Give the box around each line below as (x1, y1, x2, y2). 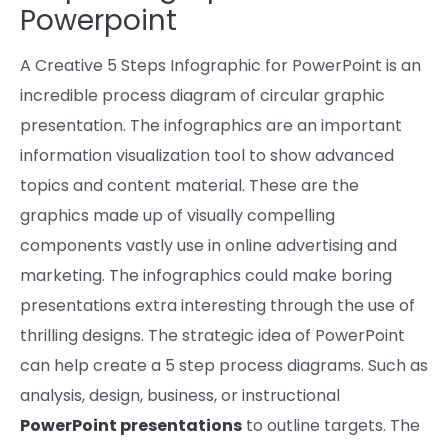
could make (245, 263, 337, 287)
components (20, 233, 122, 257)
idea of (258, 323, 311, 347)
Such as (368, 353, 428, 377)
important (321, 113, 402, 137)
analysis (20, 383, 82, 407)
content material (107, 173, 242, 197)
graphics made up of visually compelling (20, 203, 335, 227)
